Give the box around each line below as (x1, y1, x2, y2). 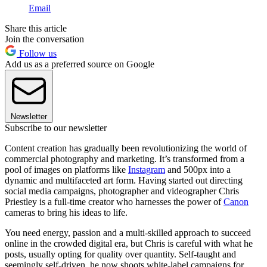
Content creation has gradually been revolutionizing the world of (5, 143, 247, 154)
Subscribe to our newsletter (5, 123, 107, 133)
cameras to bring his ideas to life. (5, 207, 128, 218)
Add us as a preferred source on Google (5, 59, 154, 70)
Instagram (128, 164, 165, 175)
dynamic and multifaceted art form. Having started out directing (5, 175, 243, 186)
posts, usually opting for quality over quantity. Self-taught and (5, 249, 236, 260)
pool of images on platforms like (5, 164, 128, 175)
